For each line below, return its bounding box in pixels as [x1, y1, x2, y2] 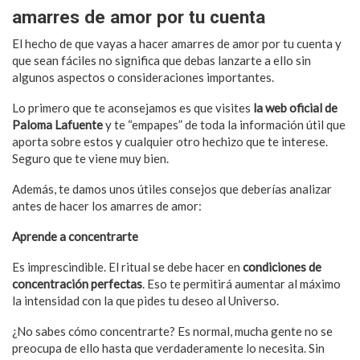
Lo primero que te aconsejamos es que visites [12, 100, 251, 115]
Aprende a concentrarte [12, 228, 138, 243]
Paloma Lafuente [12, 117, 105, 132]
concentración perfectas [12, 276, 142, 291]
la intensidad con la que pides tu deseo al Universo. [12, 292, 279, 308]
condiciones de [243, 259, 321, 274]
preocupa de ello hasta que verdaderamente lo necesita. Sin [12, 340, 325, 355]
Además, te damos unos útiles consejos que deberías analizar [12, 181, 332, 196]
